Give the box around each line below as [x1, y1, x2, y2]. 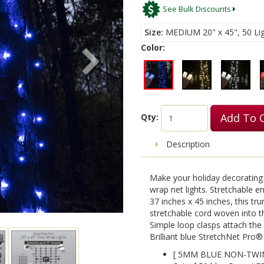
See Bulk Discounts [161, 4, 233, 15]
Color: [141, 41, 165, 53]
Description [164, 138, 210, 150]
